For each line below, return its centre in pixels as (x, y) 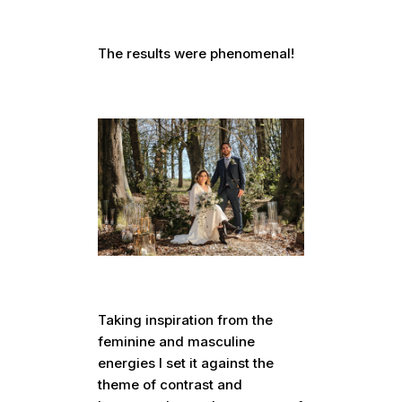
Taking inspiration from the (186, 320)
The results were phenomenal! (197, 54)
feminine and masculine (177, 342)
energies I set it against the (186, 363)
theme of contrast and (170, 385)
